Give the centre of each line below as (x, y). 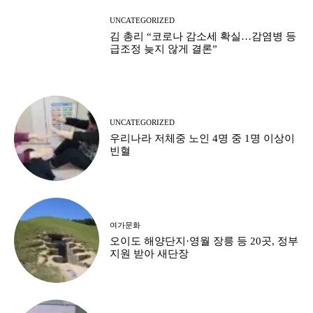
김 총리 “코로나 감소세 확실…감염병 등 (203, 36)
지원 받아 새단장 (150, 253)
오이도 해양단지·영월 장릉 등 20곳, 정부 (204, 241)
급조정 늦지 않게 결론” (164, 49)
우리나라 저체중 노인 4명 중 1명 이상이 (203, 139)
